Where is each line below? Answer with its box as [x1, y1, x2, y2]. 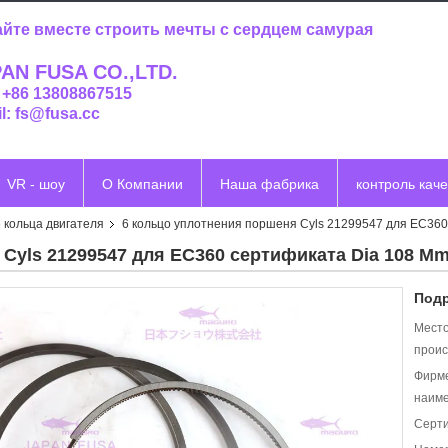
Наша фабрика [220, 176, 319, 192]
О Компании [102, 176, 183, 192]
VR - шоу [7, 176, 65, 192]
